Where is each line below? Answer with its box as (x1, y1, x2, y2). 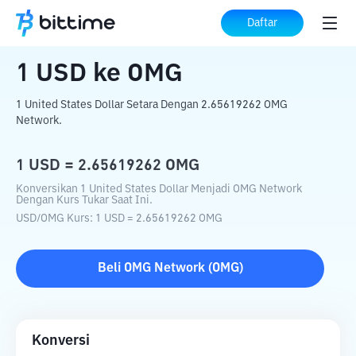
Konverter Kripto (78, 17, 175, 30)
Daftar (247, 17, 277, 29)
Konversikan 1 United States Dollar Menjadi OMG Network (16, 184, 302, 195)
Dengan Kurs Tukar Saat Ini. (16, 195, 153, 206)
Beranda (16, 17, 65, 30)
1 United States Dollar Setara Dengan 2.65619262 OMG (16, 99, 288, 110)
